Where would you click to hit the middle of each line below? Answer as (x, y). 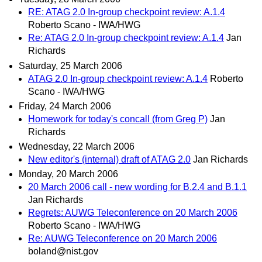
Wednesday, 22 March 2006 (77, 146)
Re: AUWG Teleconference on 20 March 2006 (123, 239)
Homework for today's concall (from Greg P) (118, 119)
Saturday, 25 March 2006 (70, 65)
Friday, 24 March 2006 (65, 106)
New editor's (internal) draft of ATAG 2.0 (109, 159)
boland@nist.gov (63, 251)
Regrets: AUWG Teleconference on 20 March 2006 (133, 213)
